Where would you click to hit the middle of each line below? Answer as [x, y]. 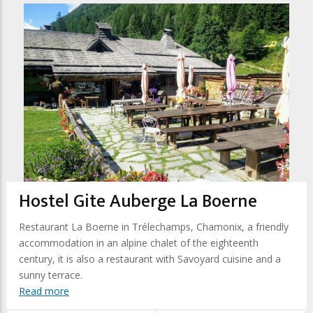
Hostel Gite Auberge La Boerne [138, 202]
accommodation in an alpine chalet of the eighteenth [139, 243]
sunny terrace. [51, 275]
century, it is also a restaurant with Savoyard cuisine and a [150, 259]
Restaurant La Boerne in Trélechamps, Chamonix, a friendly [154, 227]
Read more [44, 291]
